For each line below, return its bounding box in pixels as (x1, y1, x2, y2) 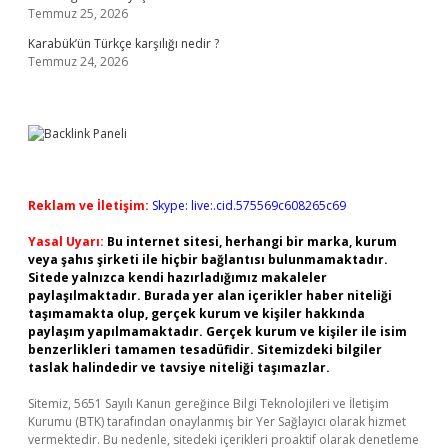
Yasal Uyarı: (28, 233, 104, 250)
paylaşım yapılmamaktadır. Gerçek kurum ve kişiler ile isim (28, 323, 407, 340)
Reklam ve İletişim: (28, 197, 149, 214)
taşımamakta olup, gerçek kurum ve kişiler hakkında (28, 305, 365, 322)
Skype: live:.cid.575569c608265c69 (152, 197, 346, 214)
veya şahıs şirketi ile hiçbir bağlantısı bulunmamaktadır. (28, 251, 388, 268)
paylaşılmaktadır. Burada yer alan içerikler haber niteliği (28, 287, 392, 304)
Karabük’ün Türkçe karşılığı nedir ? (28, 35, 219, 52)
